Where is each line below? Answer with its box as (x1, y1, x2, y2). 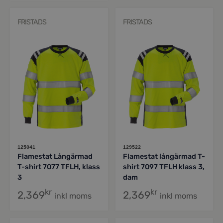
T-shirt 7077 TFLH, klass (17, 162, 100, 171)
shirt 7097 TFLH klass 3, (122, 162, 205, 171)
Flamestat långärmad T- (122, 152, 205, 161)
